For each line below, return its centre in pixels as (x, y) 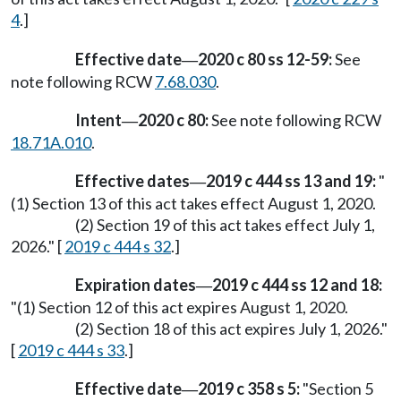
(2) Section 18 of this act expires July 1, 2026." (231, 329)
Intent (98, 119)
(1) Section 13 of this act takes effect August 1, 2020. (193, 203)
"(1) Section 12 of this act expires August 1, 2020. (179, 307)
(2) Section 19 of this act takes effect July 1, (225, 224)
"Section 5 (337, 389)
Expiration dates (136, 285)
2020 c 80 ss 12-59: (265, 59)
